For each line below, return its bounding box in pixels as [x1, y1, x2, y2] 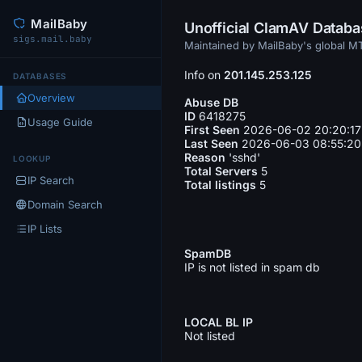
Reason [184, 150, 225, 164]
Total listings [184, 178, 256, 192]
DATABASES [13, 71, 68, 81]
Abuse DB [184, 95, 238, 109]
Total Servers [184, 164, 258, 178]
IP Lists [27, 222, 62, 235]
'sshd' [225, 150, 260, 164]
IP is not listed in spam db [184, 260, 320, 274]
